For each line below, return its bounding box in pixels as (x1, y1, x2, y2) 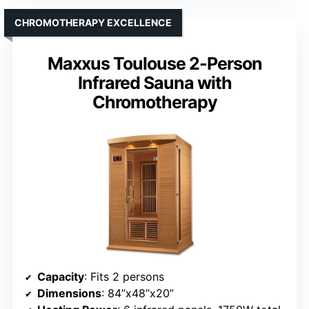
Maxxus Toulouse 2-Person (47, 53, 262, 74)
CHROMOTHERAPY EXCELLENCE (14, 17, 172, 29)
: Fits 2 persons (84, 270, 164, 284)
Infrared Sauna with (77, 72, 232, 94)
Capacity (37, 270, 84, 284)
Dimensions (37, 286, 101, 301)
